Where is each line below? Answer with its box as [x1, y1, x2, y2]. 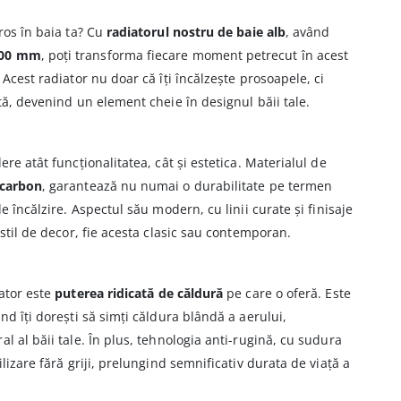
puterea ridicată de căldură [55, 284, 224, 302]
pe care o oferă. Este [223, 284, 351, 302]
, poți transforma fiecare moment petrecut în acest [40, 46, 349, 64]
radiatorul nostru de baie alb [106, 22, 286, 40]
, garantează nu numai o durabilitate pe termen [41, 176, 333, 194]
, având [285, 22, 330, 40]
